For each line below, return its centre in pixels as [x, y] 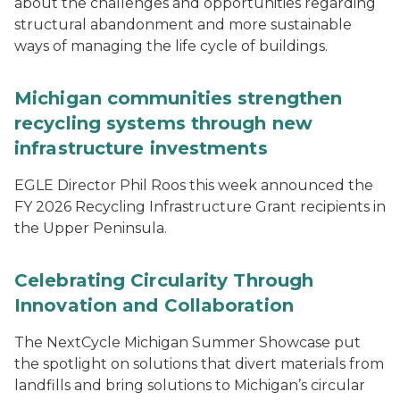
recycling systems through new [163, 124]
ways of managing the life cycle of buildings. [171, 46]
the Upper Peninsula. [91, 229]
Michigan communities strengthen [179, 99]
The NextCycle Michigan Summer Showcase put [187, 343]
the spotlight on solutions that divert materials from [199, 364]
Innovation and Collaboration [154, 306]
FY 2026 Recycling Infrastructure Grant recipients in [200, 207]
